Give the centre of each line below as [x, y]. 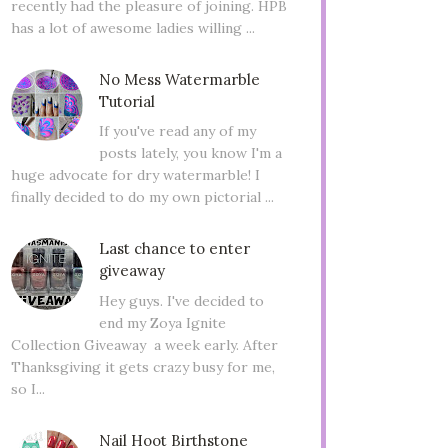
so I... [28, 389]
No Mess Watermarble [179, 79]
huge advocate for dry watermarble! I [135, 175]
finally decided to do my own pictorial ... [142, 197]
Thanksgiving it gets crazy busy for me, [143, 367]
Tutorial [126, 101]
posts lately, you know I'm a [190, 153]
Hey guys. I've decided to [181, 301]
